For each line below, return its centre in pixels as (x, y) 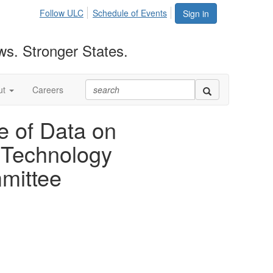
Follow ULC (61, 13)
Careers (48, 90)
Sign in (196, 13)
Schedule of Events (130, 13)
